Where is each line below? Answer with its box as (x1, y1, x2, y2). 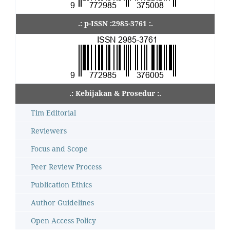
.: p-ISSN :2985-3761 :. (78, 18, 153, 28)
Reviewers (31, 125, 67, 136)
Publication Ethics (31, 179, 92, 189)
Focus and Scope (31, 143, 88, 154)
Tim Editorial (31, 107, 76, 118)
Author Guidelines (31, 197, 94, 207)
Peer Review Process (31, 161, 102, 171)
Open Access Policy (31, 215, 96, 225)
